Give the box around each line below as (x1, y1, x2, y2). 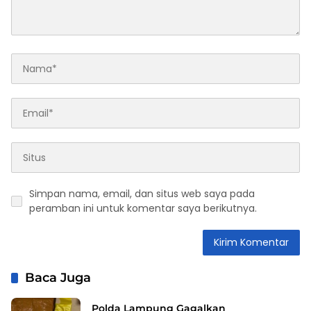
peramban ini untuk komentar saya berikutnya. (29, 201, 257, 216)
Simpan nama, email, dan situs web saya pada (29, 187, 255, 201)
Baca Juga (25, 270, 91, 286)
